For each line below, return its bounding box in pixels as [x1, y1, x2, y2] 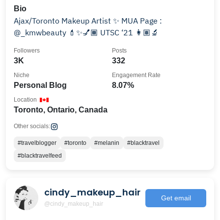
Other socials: [14, 123, 50, 130]
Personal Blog [14, 81, 67, 89]
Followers [14, 47, 40, 54]
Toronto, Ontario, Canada [14, 106, 108, 114]
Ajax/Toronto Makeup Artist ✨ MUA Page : [14, 16, 113, 26]
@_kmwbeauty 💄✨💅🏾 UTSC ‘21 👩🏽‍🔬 [14, 27, 159, 37]
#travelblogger [18, 139, 56, 146]
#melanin [94, 139, 119, 146]
